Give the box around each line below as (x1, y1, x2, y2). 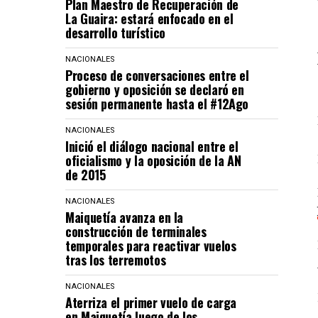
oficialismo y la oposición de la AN (65, 151, 241, 170)
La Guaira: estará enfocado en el (65, 9, 234, 28)
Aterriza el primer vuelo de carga (65, 293, 237, 312)
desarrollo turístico (65, 23, 165, 42)
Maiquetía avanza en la (65, 208, 184, 226)
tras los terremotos (65, 251, 166, 269)
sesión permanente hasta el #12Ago (65, 94, 249, 113)
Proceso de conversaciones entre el (65, 66, 249, 84)
